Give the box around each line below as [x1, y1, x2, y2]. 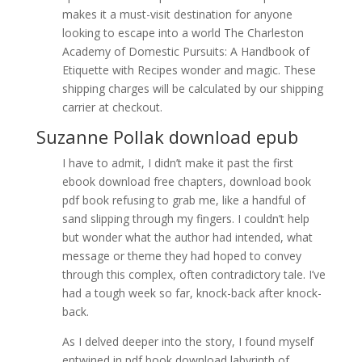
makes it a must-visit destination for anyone [61, 6, 293, 22]
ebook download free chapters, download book [61, 174, 311, 189]
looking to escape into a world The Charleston [61, 25, 304, 40]
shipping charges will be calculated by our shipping [61, 81, 323, 96]
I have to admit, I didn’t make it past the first [61, 155, 293, 170]
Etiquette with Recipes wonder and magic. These [61, 62, 316, 78]
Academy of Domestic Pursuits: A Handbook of [61, 44, 309, 59]
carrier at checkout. [61, 99, 162, 115]
